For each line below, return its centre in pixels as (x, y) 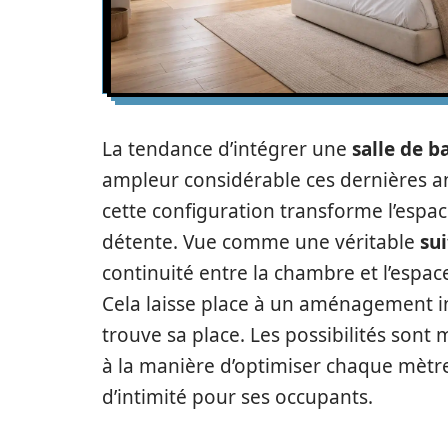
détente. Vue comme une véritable (261, 242)
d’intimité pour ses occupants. (237, 397)
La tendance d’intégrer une (227, 149)
